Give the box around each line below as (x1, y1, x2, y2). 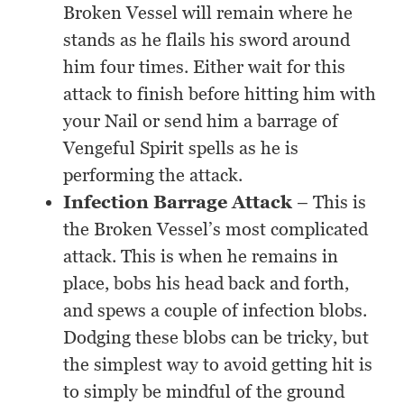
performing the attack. (63, 164, 243, 187)
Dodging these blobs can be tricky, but (63, 326, 370, 349)
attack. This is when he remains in (63, 245, 339, 268)
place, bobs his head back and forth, (63, 272, 350, 295)
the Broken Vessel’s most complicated (63, 218, 369, 241)
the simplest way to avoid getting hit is (63, 353, 373, 376)
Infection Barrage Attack (63, 191, 293, 214)
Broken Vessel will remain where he (63, 2, 353, 24)
